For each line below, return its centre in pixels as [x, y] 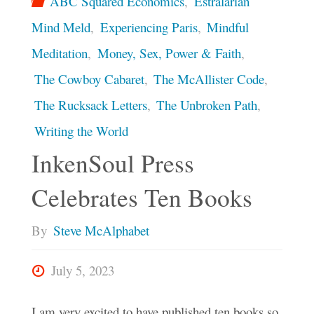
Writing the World [81, 130]
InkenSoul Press [112, 163]
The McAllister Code [209, 78]
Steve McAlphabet [101, 230]
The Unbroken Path [207, 104]
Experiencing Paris [149, 27]
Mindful [228, 27]
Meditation [59, 53]
